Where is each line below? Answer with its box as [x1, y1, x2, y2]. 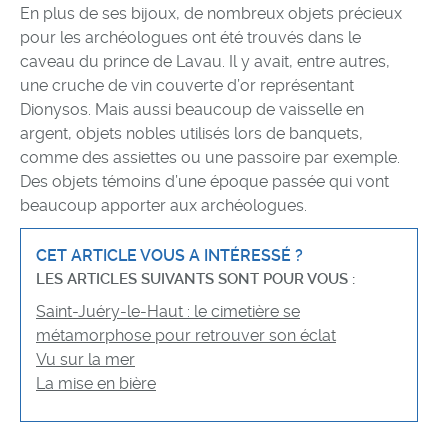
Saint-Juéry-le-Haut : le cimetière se [36, 302, 300, 321]
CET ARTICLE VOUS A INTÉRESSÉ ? [36, 246, 303, 265]
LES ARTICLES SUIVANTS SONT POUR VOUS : [36, 270, 355, 288]
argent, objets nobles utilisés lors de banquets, [20, 124, 363, 143]
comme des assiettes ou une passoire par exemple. [20, 148, 400, 167]
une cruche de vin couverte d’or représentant [20, 76, 354, 95]
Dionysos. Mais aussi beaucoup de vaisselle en [20, 100, 364, 119]
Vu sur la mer [36, 350, 135, 369]
